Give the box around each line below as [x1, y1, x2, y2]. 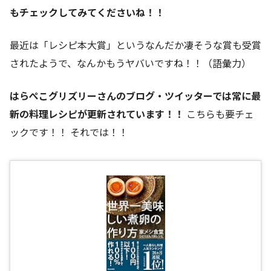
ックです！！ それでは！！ [10, 125, 128, 140]
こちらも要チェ [184, 106, 254, 122]
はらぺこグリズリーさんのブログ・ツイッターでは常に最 [10, 88, 261, 103]
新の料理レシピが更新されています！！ [10, 106, 184, 122]
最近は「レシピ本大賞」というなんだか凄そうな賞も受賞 [10, 38, 261, 53]
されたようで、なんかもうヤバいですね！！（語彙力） [10, 56, 251, 71]
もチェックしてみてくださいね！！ [10, 5, 165, 20]
